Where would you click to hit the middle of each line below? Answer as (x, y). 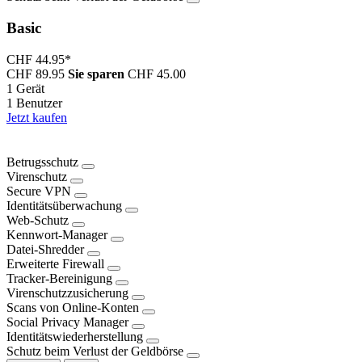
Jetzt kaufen (37, 117)
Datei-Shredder (45, 250)
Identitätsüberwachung (64, 206)
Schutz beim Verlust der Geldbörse (95, 351)
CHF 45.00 (157, 74)
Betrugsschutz (42, 162)
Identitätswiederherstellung (75, 337)
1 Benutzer (34, 103)
